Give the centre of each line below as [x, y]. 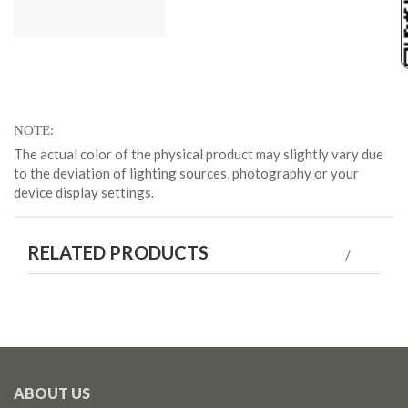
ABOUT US [52, 393]
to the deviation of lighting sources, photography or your [186, 173]
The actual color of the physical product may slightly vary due [199, 154]
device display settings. [84, 193]
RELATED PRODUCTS [118, 253]
